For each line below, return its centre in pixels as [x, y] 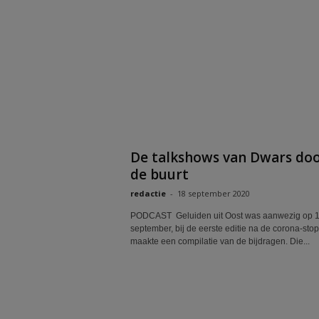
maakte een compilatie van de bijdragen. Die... [220, 241]
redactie [148, 193]
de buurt [159, 174]
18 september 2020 [213, 193]
